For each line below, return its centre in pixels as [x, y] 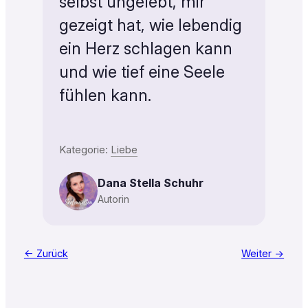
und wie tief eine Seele [142, 71]
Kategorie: [85, 149]
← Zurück [46, 253]
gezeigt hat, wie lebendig [150, 25]
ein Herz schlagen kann [145, 48]
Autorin [113, 199]
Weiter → [263, 253]
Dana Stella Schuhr [150, 183]
